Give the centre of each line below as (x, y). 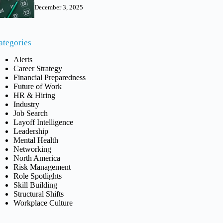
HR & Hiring (35, 95)
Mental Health (36, 140)
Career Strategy (38, 68)
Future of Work (38, 86)
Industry (27, 104)
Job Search (31, 113)
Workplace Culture (43, 203)
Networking (33, 149)
